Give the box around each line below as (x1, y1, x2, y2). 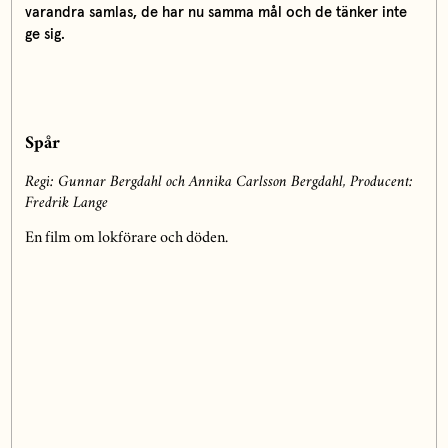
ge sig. (24, 26, 65, 42)
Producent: (349, 176, 413, 191)
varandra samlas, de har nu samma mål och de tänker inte (24, 4, 407, 20)
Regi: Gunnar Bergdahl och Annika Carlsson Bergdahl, (24, 176, 350, 191)
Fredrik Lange (24, 197, 108, 212)
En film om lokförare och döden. (24, 232, 228, 247)
